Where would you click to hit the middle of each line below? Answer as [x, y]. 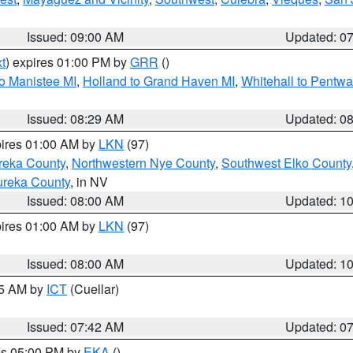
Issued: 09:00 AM [76, 37]
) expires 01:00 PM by [68, 62]
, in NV [89, 182]
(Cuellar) [93, 289]
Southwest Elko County [286, 163]
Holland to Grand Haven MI [159, 81]
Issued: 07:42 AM [76, 327]
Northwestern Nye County [143, 163]
